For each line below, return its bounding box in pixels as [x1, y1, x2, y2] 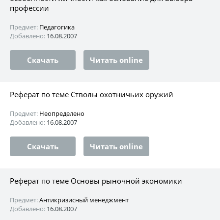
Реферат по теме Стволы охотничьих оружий [10, 89, 173, 99]
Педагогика [39, 22, 75, 31]
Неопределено [39, 109, 84, 118]
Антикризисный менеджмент [39, 195, 129, 204]
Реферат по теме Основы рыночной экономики [10, 175, 182, 186]
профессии [10, 2, 49, 13]
